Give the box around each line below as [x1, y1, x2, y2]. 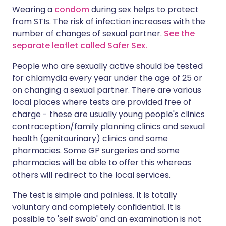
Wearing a [12, 4, 54, 15]
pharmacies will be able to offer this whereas [12, 157, 191, 168]
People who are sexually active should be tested [12, 60, 203, 72]
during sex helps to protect [89, 4, 199, 15]
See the [164, 28, 195, 39]
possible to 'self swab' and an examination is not [12, 213, 201, 225]
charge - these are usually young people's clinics [12, 108, 205, 120]
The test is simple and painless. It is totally [12, 189, 177, 201]
